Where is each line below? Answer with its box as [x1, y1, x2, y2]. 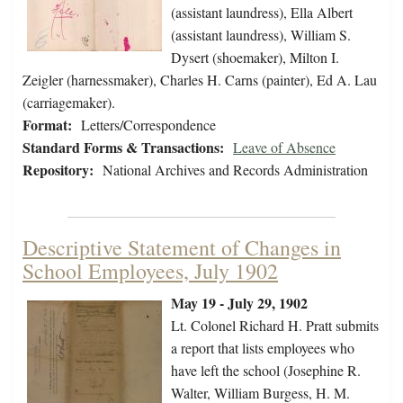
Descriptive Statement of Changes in [22, 233, 341, 263]
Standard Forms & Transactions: [22, 137, 224, 158]
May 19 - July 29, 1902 [171, 292, 308, 314]
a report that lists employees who [171, 338, 354, 358]
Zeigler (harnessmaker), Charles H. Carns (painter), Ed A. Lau [22, 70, 377, 90]
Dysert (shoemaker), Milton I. [171, 48, 339, 67]
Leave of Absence [233, 138, 336, 157]
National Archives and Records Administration [103, 160, 368, 180]
